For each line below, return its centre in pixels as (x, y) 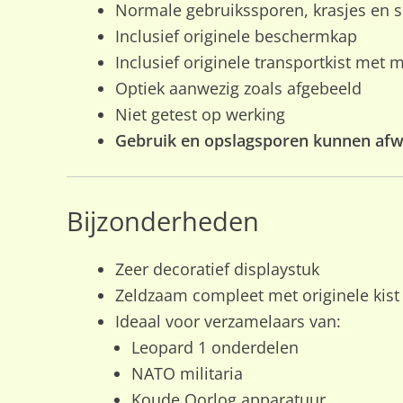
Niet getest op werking (200, 114)
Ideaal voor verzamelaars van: (228, 322)
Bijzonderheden (162, 221)
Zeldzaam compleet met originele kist (257, 296)
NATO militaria (187, 374)
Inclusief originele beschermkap (236, 36)
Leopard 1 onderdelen (215, 348)
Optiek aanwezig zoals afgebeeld (238, 88)
